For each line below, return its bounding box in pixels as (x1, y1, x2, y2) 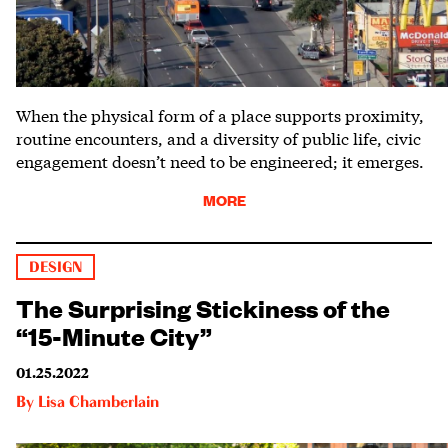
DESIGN (29, 259, 83, 275)
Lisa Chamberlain (38, 394, 159, 411)
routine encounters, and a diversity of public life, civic (16, 125, 421, 149)
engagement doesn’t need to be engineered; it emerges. (16, 148, 424, 172)
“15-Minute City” (16, 317, 212, 352)
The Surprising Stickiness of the (16, 289, 390, 324)
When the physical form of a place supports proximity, (16, 102, 424, 126)
